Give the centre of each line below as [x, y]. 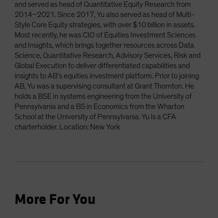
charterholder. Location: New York [67, 127]
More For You [55, 200]
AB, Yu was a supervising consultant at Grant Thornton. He [104, 86]
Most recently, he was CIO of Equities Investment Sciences [105, 35]
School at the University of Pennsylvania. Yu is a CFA [95, 117]
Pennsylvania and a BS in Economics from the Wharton [100, 107]
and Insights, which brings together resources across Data [104, 45]
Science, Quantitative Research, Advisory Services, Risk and [108, 56]
